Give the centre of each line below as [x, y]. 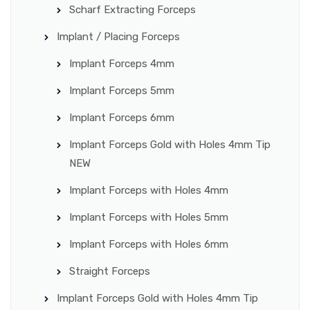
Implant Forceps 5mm [122, 90]
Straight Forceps [110, 271]
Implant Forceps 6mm [122, 117]
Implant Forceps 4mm [122, 63]
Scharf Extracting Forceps [133, 9]
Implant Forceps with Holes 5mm [149, 217]
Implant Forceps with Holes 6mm [149, 244]
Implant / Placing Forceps [118, 36]
